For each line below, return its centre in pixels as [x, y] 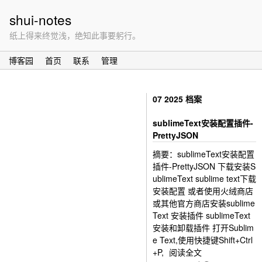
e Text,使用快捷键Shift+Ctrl [203, 240]
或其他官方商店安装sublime [204, 203]
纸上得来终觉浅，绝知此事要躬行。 [75, 35]
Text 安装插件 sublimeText [201, 215]
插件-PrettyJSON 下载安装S [204, 166]
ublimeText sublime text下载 [204, 178]
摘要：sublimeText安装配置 [204, 154]
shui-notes [40, 19]
